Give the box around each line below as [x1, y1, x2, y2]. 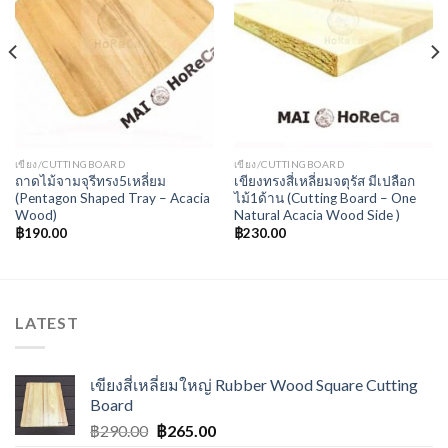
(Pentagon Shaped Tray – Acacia [14, 190, 210, 207]
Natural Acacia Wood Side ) [233, 207, 400, 224]
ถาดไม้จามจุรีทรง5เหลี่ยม [14, 173, 166, 190]
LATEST [15, 313, 79, 333]
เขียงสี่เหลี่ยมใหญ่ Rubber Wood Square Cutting [90, 374, 418, 394]
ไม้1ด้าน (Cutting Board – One [233, 190, 416, 207]
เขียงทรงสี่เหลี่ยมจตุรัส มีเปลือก [233, 173, 415, 190]
